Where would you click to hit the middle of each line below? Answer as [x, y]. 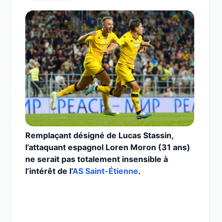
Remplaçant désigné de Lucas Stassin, [99, 135]
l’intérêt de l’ [49, 171]
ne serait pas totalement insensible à [97, 159]
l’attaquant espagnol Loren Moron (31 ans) [108, 147]
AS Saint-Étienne [105, 171]
